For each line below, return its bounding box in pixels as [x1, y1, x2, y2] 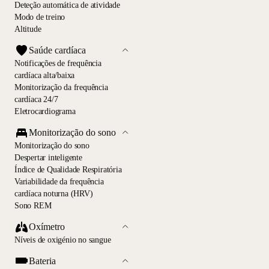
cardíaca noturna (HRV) [14, 189, 93, 198]
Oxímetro [29, 222, 65, 232]
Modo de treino [14, 13, 65, 22]
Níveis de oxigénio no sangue [14, 235, 111, 244]
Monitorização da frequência [14, 82, 108, 92]
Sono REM [14, 201, 52, 210]
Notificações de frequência [14, 58, 101, 68]
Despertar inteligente [14, 153, 82, 162]
